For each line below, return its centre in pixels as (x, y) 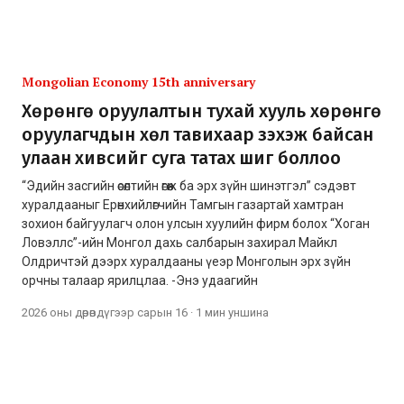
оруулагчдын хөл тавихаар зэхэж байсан (198, 134)
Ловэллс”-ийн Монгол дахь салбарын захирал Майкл (179, 242)
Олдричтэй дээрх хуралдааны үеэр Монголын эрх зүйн (186, 261)
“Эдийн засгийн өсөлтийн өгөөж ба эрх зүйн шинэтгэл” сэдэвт (189, 185)
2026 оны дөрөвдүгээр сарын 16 (105, 312)
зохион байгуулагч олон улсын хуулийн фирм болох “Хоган (196, 223)
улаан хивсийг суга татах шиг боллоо (181, 157)
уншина (248, 312)
